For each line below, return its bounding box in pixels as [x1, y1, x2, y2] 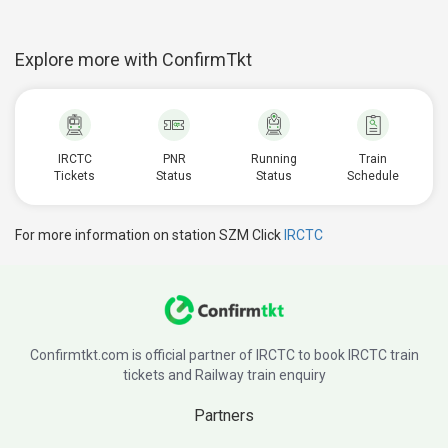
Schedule [347, 169, 400, 183]
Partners [194, 406, 254, 425]
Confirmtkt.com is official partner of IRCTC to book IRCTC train [29, 347, 419, 363]
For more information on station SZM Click [15, 227, 284, 243]
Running [250, 152, 297, 166]
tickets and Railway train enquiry [122, 367, 326, 383]
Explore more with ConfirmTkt [15, 49, 252, 70]
